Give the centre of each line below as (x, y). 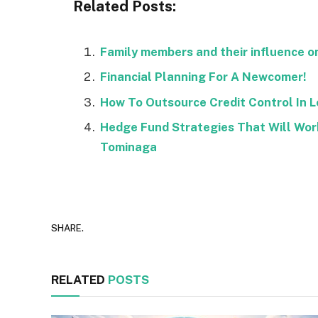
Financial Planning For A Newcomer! (203, 77)
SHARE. (67, 229)
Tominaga (128, 147)
